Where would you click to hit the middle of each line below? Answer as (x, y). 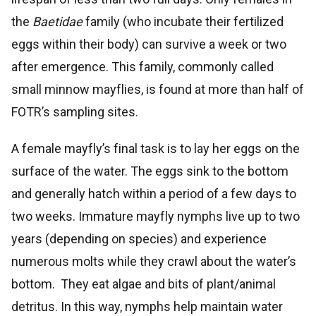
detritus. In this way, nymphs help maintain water (147, 306)
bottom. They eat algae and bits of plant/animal (144, 284)
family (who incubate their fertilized (183, 21)
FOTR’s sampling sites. (75, 111)
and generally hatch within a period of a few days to (154, 193)
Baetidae (57, 21)
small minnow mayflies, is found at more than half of (158, 89)
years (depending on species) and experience (139, 238)
